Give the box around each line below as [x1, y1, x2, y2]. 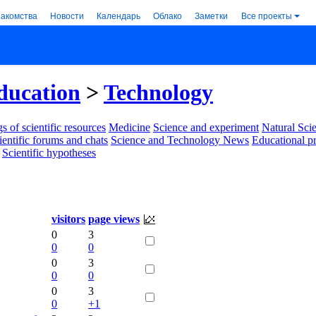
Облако [153, 9, 182, 21]
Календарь [97, 9, 140, 21]
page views [88, 212, 140, 225]
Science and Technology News [111, 133, 249, 146]
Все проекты [241, 9, 292, 21]
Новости [50, 9, 84, 21]
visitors [51, 212, 85, 225]
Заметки [195, 9, 228, 21]
